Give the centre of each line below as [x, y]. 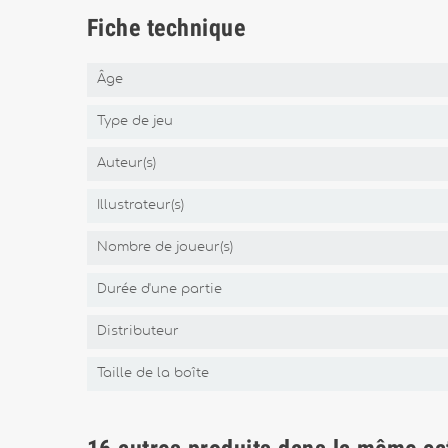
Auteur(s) [126, 163]
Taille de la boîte [153, 373]
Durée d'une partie [159, 289]
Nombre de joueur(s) [165, 247]
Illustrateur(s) [140, 205]
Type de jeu [135, 121]
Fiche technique [166, 28]
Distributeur [138, 331]
